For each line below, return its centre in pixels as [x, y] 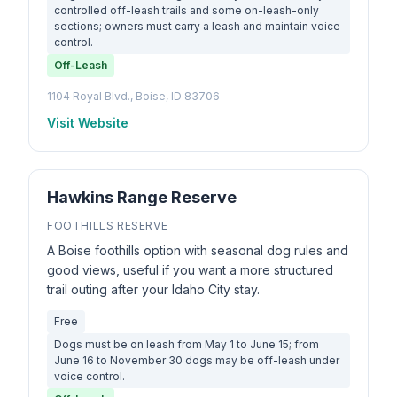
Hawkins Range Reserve [142, 197]
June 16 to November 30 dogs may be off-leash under [197, 360]
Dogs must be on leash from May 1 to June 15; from [187, 344]
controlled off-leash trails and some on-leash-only [187, 10]
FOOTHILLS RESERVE [108, 226]
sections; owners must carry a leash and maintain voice [197, 26]
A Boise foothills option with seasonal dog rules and [198, 250]
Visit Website [88, 123]
